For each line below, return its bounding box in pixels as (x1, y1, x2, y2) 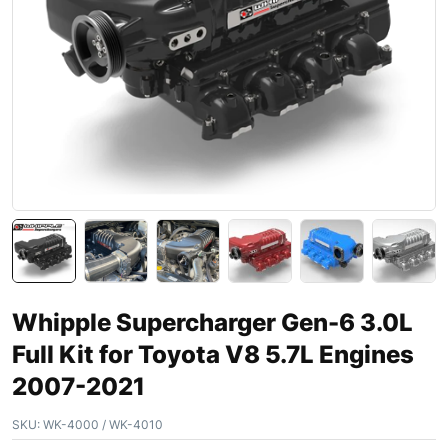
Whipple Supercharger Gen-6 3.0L (12, 307, 413, 337)
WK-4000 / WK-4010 (40, 416, 163, 432)
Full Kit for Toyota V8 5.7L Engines (12, 339, 414, 369)
